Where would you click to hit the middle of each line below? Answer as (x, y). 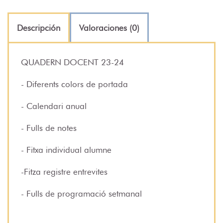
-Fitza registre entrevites (64, 171)
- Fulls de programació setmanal (81, 193)
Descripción (39, 28)
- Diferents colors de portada (74, 84)
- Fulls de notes (49, 128)
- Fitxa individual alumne (66, 150)
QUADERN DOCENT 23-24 (72, 62)
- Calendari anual (56, 106)
